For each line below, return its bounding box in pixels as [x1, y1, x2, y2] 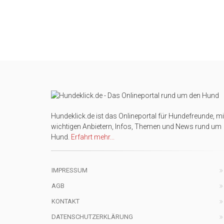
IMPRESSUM [51, 166, 87, 174]
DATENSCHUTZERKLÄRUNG [51, 213, 133, 220]
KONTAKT [51, 197, 79, 205]
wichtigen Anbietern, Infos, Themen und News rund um [51, 122, 221, 130]
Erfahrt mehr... [71, 133, 114, 141]
